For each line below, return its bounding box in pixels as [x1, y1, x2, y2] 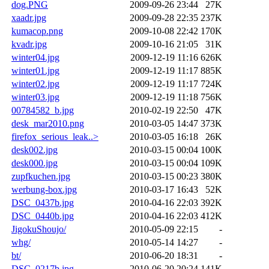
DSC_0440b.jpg [11, 210, 74, 221]
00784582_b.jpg [11, 104, 74, 115]
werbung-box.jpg [11, 184, 77, 195]
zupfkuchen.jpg [11, 171, 70, 181]
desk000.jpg [11, 157, 58, 168]
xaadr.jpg [11, 12, 46, 23]
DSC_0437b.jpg [11, 197, 74, 208]
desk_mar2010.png [11, 118, 84, 128]
